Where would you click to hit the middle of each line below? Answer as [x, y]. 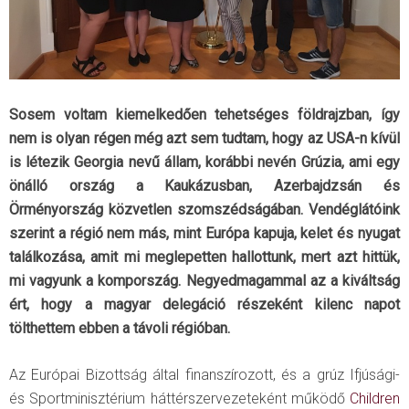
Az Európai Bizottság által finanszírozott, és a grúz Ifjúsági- [204, 374]
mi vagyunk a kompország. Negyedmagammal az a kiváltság [204, 280]
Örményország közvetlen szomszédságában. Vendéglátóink [204, 209]
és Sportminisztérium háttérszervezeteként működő [179, 398]
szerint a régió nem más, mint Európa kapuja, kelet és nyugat [204, 233]
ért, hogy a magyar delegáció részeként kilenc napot [204, 304]
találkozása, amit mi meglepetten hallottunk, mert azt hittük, [204, 257]
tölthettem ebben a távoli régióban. [120, 328]
